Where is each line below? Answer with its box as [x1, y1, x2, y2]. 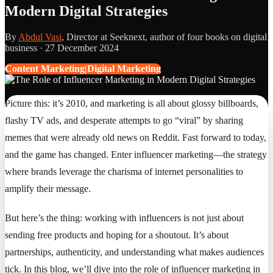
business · [5, 42, 45, 53]
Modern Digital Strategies [5, 2, 168, 19]
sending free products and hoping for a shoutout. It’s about [5, 229, 229, 240]
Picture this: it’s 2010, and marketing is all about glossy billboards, [5, 97, 258, 108]
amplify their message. [5, 183, 91, 194]
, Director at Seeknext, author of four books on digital [62, 31, 267, 42]
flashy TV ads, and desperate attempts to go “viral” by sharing [5, 115, 243, 126]
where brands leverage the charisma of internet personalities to [5, 166, 243, 177]
